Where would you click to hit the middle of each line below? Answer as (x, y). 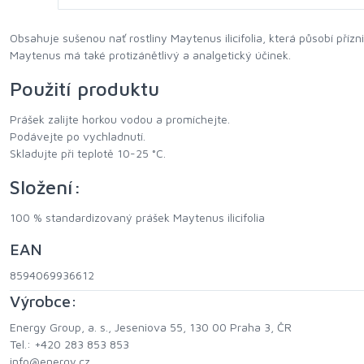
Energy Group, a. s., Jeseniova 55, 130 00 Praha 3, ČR (151, 327)
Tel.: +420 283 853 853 (69, 344)
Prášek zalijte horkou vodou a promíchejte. (120, 119)
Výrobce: (43, 301)
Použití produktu (84, 89)
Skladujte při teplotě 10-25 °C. (88, 154)
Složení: (45, 187)
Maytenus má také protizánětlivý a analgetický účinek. (150, 55)
